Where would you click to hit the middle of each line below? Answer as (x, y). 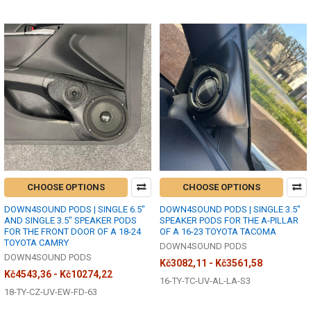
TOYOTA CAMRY (36, 243)
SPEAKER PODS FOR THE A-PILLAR (229, 221)
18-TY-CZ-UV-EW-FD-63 (51, 292)
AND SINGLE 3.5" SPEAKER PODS (70, 221)
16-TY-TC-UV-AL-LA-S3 (205, 281)
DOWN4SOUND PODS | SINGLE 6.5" (75, 210)
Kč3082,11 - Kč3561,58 (211, 263)
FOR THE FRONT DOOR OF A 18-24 (73, 232)
